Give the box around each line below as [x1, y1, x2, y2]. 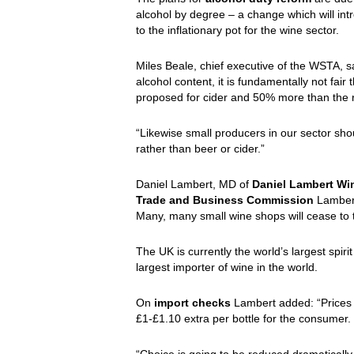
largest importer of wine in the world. [136, 261, 318, 274]
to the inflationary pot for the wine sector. [136, 24, 339, 37]
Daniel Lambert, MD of [136, 178, 252, 191]
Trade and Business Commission [136, 194, 314, 207]
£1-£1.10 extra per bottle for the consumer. [136, 312, 351, 326]
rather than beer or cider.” [136, 142, 265, 156]
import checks [154, 296, 231, 310]
